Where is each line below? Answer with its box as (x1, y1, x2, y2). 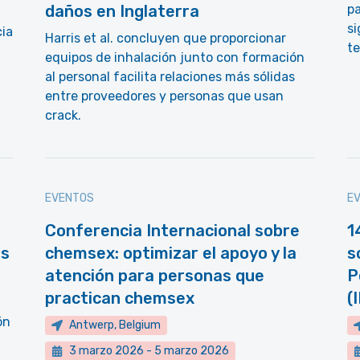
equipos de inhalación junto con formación (45, 50, 305, 65)
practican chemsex (45, 288, 194, 308)
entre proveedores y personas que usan (45, 88, 284, 104)
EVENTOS (45, 191, 94, 205)
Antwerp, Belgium (69, 318, 161, 332)
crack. (45, 108, 81, 123)
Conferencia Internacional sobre (45, 221, 300, 240)
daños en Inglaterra (45, 2, 199, 21)
